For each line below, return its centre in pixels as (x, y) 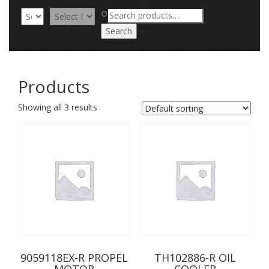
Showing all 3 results (58, 107)
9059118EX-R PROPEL (74, 257)
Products (54, 87)
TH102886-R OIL (195, 257)
